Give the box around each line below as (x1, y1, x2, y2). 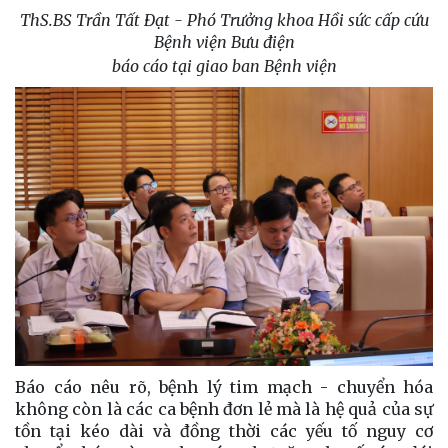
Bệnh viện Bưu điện (153, 32, 295, 53)
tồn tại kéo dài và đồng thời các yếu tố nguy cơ (15, 420, 433, 441)
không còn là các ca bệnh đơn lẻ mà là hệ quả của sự (15, 398, 433, 419)
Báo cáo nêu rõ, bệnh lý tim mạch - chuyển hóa (15, 376, 433, 397)
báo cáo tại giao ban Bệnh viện (111, 56, 337, 77)
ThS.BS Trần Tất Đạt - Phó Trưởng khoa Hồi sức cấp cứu (19, 10, 429, 31)
